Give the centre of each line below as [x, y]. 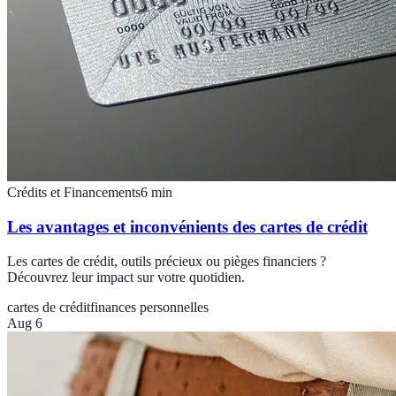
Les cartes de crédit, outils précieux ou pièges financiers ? [167, 261]
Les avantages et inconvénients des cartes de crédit [187, 227]
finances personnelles [149, 307]
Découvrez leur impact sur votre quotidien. [126, 277]
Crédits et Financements [74, 193]
